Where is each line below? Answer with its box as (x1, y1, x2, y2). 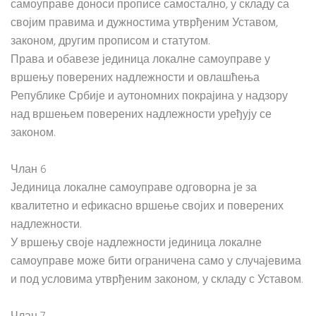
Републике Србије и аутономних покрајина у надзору (11, 87, 288, 106)
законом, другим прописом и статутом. (11, 32, 209, 51)
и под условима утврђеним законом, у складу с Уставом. (11, 271, 303, 289)
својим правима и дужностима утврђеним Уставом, (11, 14, 278, 32)
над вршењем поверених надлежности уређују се (11, 106, 272, 124)
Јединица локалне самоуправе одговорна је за (11, 179, 257, 197)
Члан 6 (11, 161, 47, 179)
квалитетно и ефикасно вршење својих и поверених (11, 197, 284, 216)
